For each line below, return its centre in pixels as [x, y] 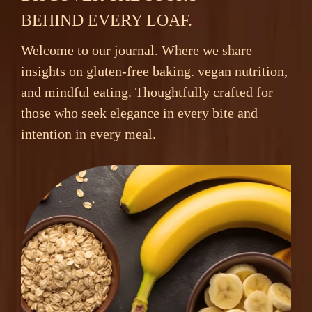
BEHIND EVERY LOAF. [107, 20]
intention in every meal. [88, 134]
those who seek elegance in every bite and [139, 113]
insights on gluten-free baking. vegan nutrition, [154, 71]
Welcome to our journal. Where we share [136, 50]
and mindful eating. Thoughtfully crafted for [147, 92]
